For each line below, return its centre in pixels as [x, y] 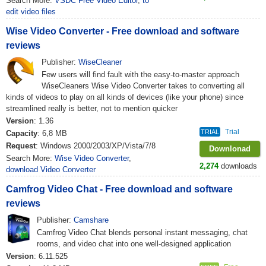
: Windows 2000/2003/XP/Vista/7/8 [96, 146]
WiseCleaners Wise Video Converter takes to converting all [143, 86]
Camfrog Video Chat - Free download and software [119, 189]
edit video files [31, 12]
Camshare [91, 220]
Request [21, 146]
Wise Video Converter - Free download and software [123, 31]
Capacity [22, 133]
